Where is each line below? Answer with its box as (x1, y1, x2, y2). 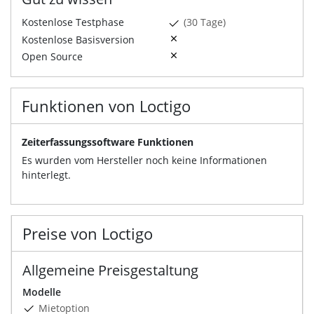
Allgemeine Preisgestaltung (22, 260, 198, 280)
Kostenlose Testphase (22, 15, 124, 29)
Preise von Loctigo (22, 222, 153, 244)
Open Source (22, 49, 83, 63)
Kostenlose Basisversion (22, 32, 135, 46)
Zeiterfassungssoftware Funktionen (22, 135, 193, 149)
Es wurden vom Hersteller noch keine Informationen (22, 153, 267, 167)
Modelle (22, 285, 61, 299)
